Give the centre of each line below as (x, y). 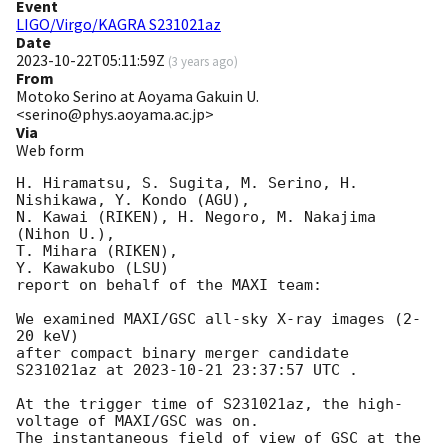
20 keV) (47, 336)
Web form (50, 150)
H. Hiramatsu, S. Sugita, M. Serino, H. (187, 183)
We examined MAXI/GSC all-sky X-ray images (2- (218, 319)
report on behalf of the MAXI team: (169, 285)
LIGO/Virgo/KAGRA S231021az (118, 24)
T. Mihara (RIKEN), (97, 251)
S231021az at (74, 370)
